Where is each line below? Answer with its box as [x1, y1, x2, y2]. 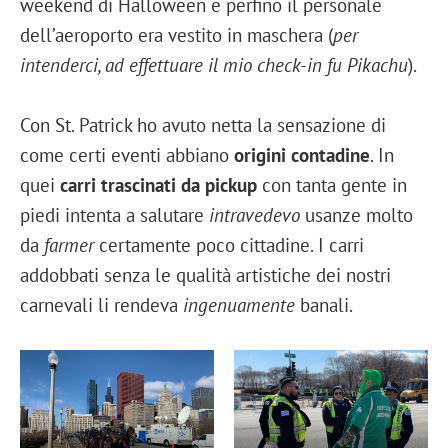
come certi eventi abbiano [20, 142, 234, 168]
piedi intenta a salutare [20, 202, 209, 228]
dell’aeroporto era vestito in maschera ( [20, 22, 333, 48]
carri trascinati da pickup [60, 172, 257, 198]
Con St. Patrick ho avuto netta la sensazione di [20, 112, 386, 138]
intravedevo [209, 202, 300, 228]
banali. [295, 292, 353, 318]
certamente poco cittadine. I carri [94, 232, 364, 258]
